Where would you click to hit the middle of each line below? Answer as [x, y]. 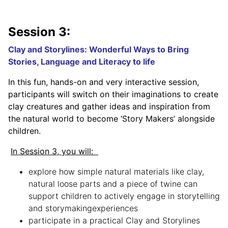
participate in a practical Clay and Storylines [114, 221]
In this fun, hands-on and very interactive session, [104, 82]
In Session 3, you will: [54, 151]
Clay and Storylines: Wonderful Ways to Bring [98, 50]
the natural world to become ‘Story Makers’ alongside [111, 119]
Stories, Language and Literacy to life [82, 62]
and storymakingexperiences [83, 208]
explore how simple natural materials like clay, [116, 172]
